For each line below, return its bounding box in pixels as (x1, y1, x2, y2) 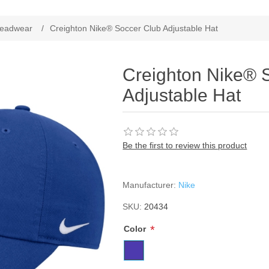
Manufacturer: (122, 180, 177, 190)
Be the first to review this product (122, 141, 247, 150)
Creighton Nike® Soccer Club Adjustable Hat (50, 23, 218, 33)
